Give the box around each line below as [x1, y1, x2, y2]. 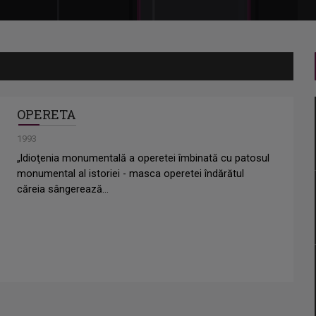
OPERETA [17, 106, 76, 123]
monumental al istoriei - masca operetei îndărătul [17, 168, 244, 181]
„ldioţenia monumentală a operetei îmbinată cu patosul [17, 152, 269, 165]
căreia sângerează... [17, 183, 109, 196]
